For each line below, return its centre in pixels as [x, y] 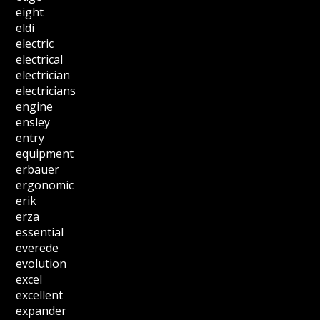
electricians [46, 91]
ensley [33, 122]
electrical [40, 59]
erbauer [38, 169]
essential [40, 232]
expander [41, 311]
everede [37, 248]
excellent [40, 295]
